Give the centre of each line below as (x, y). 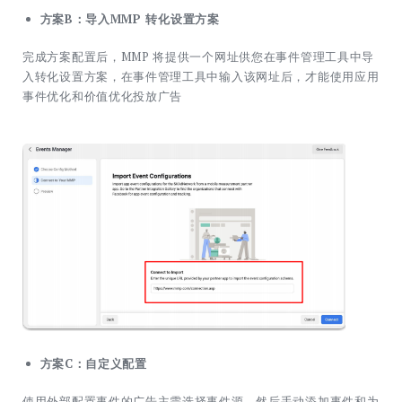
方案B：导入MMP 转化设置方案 (130, 19)
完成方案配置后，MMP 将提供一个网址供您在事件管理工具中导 (198, 56)
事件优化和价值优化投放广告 (103, 96)
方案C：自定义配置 (93, 364)
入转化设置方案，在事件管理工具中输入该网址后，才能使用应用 (201, 76)
